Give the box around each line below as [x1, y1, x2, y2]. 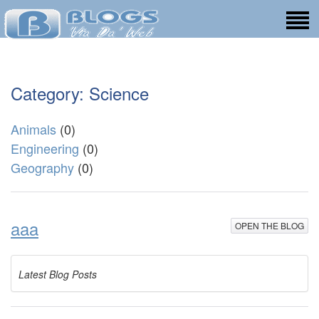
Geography [11, 158, 74, 177]
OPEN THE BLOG [235, 219, 304, 231]
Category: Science [11, 80, 149, 105]
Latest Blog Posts [19, 267, 97, 281]
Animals [11, 120, 56, 138]
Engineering [11, 139, 79, 157]
